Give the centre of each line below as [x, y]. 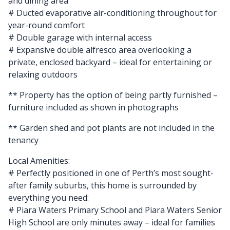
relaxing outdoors [43, 74]
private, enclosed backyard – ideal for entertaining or [110, 62]
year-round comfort [46, 25]
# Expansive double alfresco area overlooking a [100, 50]
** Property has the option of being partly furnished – [113, 95]
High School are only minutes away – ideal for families [112, 222]
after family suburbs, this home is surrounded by [102, 185]
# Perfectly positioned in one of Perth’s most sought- [111, 173]
